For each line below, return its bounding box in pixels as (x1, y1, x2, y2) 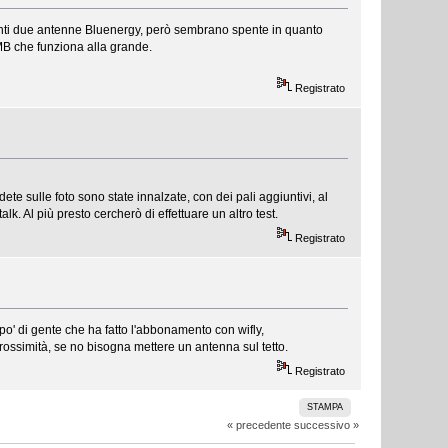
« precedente (226, 419, 291, 432)
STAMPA (307, 402, 344, 413)
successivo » (293, 419, 359, 432)
